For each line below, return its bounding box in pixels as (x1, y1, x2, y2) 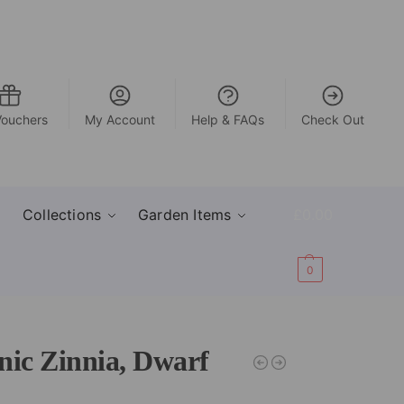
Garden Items (137, 206, 232, 224)
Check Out (300, 112, 364, 127)
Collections (22, 206, 102, 224)
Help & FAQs (191, 112, 265, 127)
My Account (84, 112, 155, 127)
